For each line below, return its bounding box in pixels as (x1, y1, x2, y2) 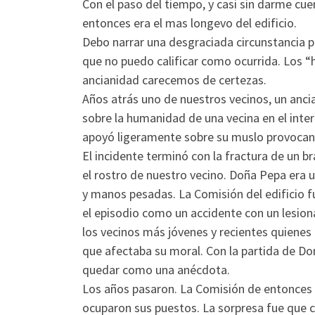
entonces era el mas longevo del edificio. (82, 14, 297, 31)
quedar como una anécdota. (82, 261, 230, 278)
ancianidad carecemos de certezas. (82, 71, 266, 88)
